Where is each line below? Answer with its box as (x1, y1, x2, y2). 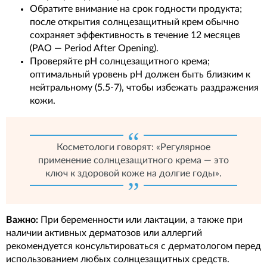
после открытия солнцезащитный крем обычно (30, 17, 239, 27)
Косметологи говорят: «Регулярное (57, 142, 210, 153)
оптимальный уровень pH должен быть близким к (30, 70, 250, 80)
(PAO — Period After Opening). (30, 44, 159, 54)
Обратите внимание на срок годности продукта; (30, 4, 242, 14)
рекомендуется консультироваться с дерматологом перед (6, 241, 261, 252)
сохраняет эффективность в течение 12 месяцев (30, 30, 240, 41)
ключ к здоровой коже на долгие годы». (45, 169, 222, 179)
